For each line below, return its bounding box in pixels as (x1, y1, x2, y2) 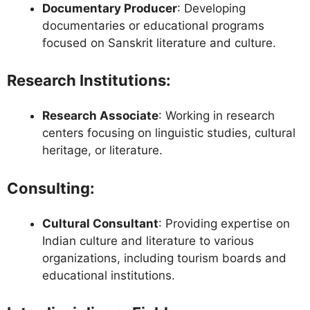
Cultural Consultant (42, 216, 158, 230)
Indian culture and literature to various (42, 233, 254, 248)
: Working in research (158, 109, 275, 123)
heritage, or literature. (42, 143, 163, 158)
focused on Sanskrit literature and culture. (42, 35, 276, 50)
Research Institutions (7, 71, 166, 90)
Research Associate (42, 109, 158, 123)
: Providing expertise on (158, 216, 290, 230)
